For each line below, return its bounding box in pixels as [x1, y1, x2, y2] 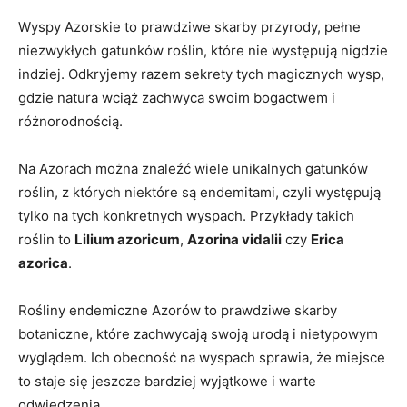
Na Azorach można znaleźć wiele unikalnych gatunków [18, 159, 368, 177]
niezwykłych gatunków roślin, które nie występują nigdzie [18, 41, 388, 59]
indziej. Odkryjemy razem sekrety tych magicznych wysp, [18, 65, 384, 83]
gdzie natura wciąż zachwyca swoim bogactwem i [18, 88, 335, 106]
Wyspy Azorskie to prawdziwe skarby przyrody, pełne [18, 17, 361, 35]
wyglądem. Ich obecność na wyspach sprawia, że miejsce [18, 348, 385, 366]
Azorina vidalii [187, 230, 282, 248]
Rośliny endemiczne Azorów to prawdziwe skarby [18, 301, 337, 319]
